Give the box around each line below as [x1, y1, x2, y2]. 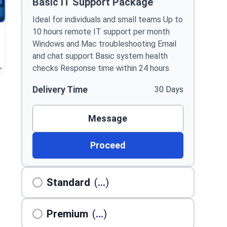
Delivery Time [32, 84, 88, 95]
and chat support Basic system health [32, 51, 168, 61]
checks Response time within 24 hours [32, 63, 169, 73]
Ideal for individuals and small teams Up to [32, 15, 183, 24]
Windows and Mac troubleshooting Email [32, 39, 176, 49]
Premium [46, 208, 88, 220]
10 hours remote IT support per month [32, 27, 170, 36]
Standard [46, 176, 90, 188]
